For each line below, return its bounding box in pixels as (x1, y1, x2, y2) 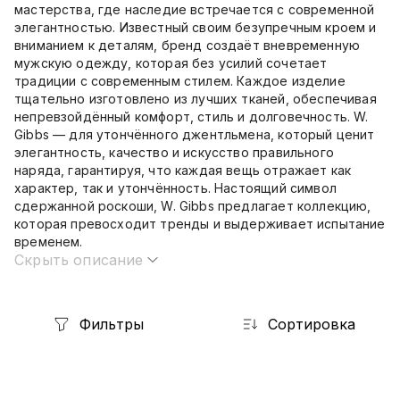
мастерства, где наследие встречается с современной (14, 2, 375, 17)
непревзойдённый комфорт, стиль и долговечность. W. (14, 109, 369, 124)
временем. (14, 234, 83, 249)
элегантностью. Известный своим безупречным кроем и (14, 20, 377, 35)
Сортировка (268, 315, 355, 333)
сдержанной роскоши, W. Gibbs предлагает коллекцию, (14, 198, 371, 213)
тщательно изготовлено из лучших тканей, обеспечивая (14, 91, 377, 106)
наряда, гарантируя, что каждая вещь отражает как (14, 162, 352, 178)
